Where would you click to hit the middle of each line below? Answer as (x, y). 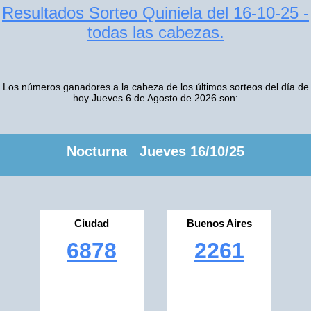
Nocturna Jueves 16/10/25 (155, 151)
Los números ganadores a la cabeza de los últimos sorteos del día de (155, 87)
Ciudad (92, 223)
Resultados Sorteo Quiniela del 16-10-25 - (155, 13)
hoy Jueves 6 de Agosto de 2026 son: (155, 98)
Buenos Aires (219, 223)
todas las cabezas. (155, 32)
